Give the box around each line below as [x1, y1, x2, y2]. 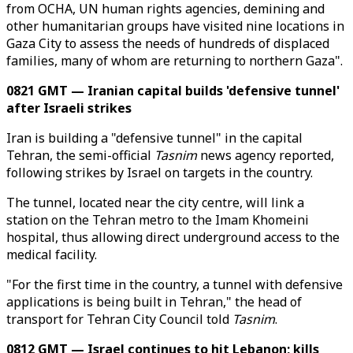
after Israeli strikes [6, 99, 132, 117]
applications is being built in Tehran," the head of [6, 293, 302, 310]
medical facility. [6, 246, 97, 263]
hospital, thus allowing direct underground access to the [6, 229, 340, 246]
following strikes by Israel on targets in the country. [6, 164, 313, 181]
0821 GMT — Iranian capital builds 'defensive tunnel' [6, 82, 340, 99]
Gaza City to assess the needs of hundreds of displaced [6, 35, 329, 52]
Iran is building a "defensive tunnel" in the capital [6, 129, 303, 147]
